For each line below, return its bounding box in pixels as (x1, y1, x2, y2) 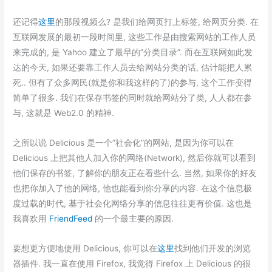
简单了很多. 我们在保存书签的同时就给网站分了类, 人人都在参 (13, 93, 253, 103)
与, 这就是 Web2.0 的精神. (13, 108, 115, 118)
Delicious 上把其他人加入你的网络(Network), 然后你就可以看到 (13, 153, 256, 163)
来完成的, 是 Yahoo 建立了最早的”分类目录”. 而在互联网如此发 (13, 47, 253, 58)
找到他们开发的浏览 (174, 243, 251, 253)
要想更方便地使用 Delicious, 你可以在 (13, 243, 158, 253)
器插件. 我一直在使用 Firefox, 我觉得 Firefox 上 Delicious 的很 (13, 258, 251, 268)
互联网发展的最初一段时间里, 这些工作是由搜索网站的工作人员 (13, 32, 256, 42)
